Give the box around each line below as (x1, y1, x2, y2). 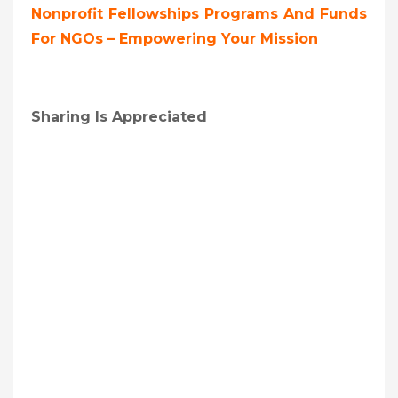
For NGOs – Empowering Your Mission (31, 29, 318, 47)
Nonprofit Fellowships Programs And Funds (31, 4, 367, 22)
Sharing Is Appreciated (31, 107, 207, 125)
